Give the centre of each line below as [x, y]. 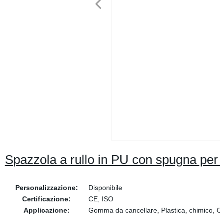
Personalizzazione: [46, 188]
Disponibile [105, 188]
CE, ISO [101, 199]
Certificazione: [47, 199]
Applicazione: [46, 210]
